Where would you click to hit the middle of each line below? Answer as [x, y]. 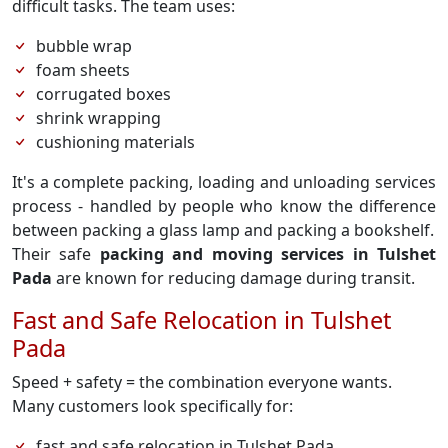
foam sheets [83, 70]
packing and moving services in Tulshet [268, 254]
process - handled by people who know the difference [224, 206]
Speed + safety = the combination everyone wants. [202, 382]
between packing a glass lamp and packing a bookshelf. [223, 230]
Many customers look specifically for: [152, 406]
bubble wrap [84, 46]
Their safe [56, 254]
